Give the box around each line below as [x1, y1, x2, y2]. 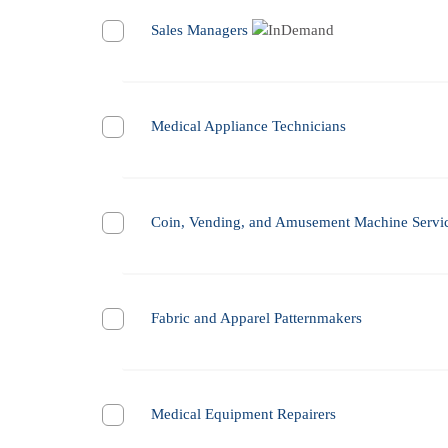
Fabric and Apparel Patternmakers [151, 310, 362, 327]
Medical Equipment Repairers [151, 406, 336, 423]
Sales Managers [151, 22, 248, 39]
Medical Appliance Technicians [151, 118, 346, 135]
